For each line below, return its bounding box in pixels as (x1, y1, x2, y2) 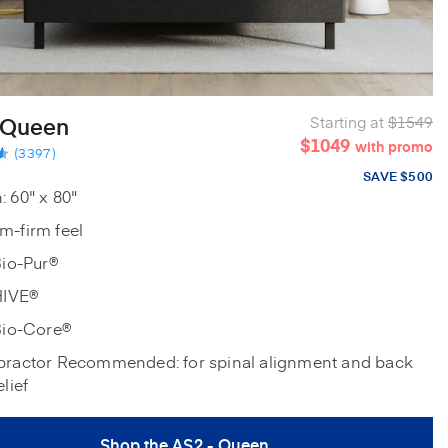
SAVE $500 (363, 167, 433, 186)
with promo (355, 137, 433, 157)
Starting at (310, 111, 384, 133)
